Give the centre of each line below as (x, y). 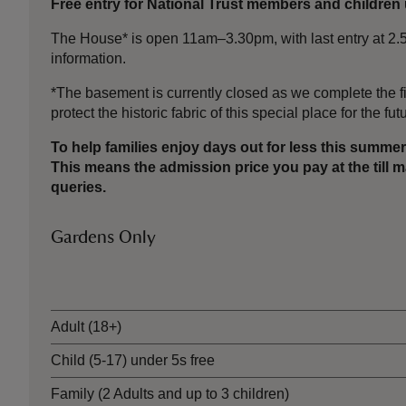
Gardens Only (103, 237)
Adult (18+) (86, 327)
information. (88, 58)
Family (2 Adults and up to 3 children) (170, 394)
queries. (78, 187)
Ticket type (85, 275)
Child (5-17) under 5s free (133, 360)
